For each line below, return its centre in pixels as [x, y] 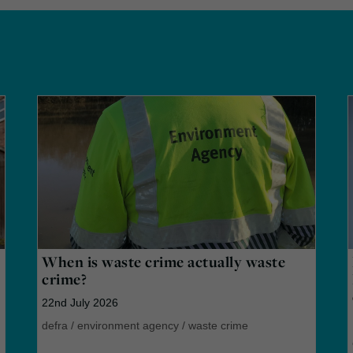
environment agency [128, 325]
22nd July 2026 [80, 302]
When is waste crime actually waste [164, 261]
